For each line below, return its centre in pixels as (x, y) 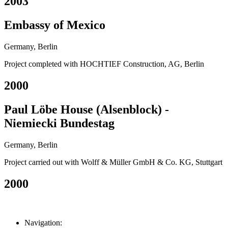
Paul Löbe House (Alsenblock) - (87, 109)
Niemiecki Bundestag (59, 123)
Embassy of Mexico (55, 25)
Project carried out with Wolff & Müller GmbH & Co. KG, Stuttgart (113, 162)
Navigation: (43, 222)
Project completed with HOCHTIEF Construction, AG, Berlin (104, 64)
